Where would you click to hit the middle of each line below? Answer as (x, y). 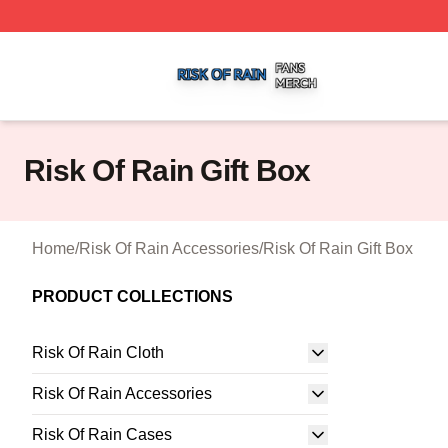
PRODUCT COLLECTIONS (132, 296)
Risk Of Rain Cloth (98, 352)
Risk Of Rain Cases (102, 434)
